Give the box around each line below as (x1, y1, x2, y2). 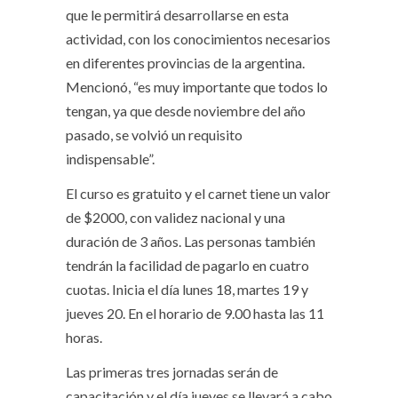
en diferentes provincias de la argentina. (66, 54, 305, 72)
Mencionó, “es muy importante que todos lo (66, 78, 328, 96)
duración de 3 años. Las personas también (66, 233, 315, 251)
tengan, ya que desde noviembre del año (66, 102, 306, 120)
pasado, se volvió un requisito (66, 126, 243, 144)
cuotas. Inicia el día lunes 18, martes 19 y (66, 281, 308, 298)
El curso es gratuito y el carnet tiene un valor (66, 185, 330, 203)
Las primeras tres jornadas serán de (66, 363, 278, 381)
